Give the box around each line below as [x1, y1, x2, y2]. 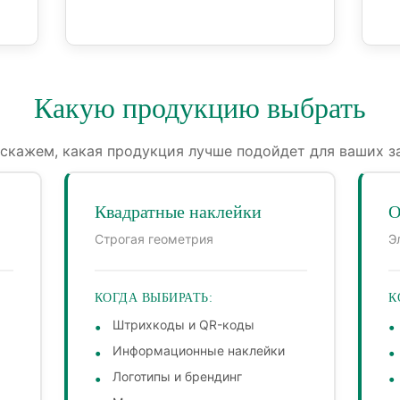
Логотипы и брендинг [112, 369, 242, 385]
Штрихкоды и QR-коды [112, 317, 254, 333]
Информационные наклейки [112, 343, 285, 359]
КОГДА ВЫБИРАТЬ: [94, 291, 213, 305]
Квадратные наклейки [94, 202, 262, 222]
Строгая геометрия [94, 231, 213, 247]
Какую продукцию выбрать [34, 92, 366, 125]
